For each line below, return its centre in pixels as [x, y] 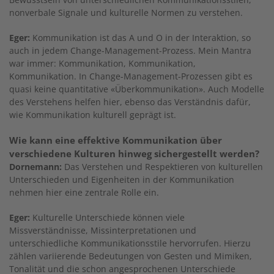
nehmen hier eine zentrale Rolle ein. [84, 192]
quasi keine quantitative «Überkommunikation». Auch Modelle [137, 89]
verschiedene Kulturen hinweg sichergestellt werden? [134, 153]
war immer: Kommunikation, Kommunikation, [102, 63]
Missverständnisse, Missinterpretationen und [103, 230]
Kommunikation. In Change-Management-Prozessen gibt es [131, 76]
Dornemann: [35, 166]
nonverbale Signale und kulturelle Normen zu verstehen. [126, 12]
